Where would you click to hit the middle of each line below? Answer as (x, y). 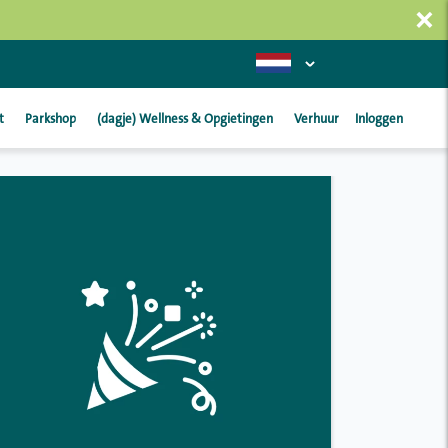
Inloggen (379, 119)
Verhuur (316, 119)
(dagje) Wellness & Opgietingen (185, 119)
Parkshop (50, 119)
